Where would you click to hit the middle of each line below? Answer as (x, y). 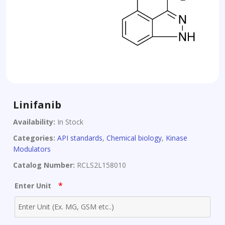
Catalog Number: (44, 165)
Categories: (34, 138)
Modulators (32, 149)
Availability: (34, 122)
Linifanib (37, 105)
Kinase (177, 138)
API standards (80, 138)
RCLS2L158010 (100, 165)
